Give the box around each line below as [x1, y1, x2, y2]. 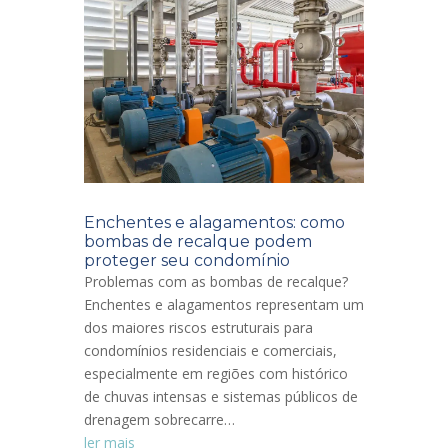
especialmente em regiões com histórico [84, 364, 348, 384]
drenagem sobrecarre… [84, 410, 235, 430]
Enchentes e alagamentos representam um [84, 295, 364, 315]
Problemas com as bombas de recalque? [84, 272, 348, 292]
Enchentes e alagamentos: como [84, 213, 345, 233]
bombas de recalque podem [84, 232, 312, 252]
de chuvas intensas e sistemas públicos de [84, 387, 358, 407]
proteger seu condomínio [84, 251, 290, 271]
